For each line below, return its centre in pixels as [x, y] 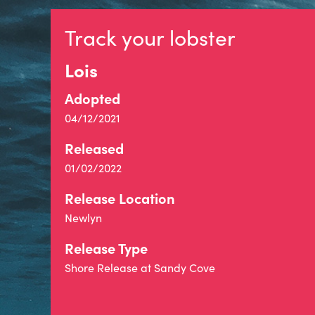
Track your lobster [150, 37]
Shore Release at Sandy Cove [140, 268]
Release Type [106, 248]
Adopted [92, 98]
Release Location [120, 198]
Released [94, 148]
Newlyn [83, 218]
